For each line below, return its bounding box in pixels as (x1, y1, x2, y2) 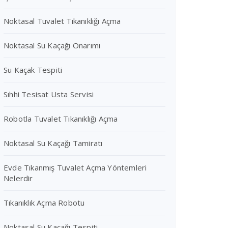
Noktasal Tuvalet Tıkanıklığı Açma (4, 16, 121, 26)
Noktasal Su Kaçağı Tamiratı (4, 138, 103, 148)
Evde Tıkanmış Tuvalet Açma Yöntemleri (4, 162, 147, 173)
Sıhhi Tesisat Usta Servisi (4, 89, 94, 99)
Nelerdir (4, 173, 33, 183)
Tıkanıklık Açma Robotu (4, 197, 85, 208)
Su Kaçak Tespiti (4, 65, 63, 75)
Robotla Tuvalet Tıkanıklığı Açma (4, 113, 118, 124)
